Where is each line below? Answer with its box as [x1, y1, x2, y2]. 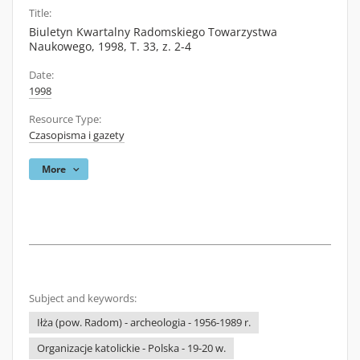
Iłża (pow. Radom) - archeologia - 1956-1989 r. [37, 316, 251, 329]
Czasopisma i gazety [29, 129, 125, 142]
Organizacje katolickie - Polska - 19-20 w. [37, 342, 226, 355]
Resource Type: [29, 112, 101, 126]
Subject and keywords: [29, 292, 137, 305]
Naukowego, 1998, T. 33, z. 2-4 [29, 39, 191, 54]
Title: [29, 6, 51, 20]
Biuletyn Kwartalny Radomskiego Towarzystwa [29, 24, 277, 39]
